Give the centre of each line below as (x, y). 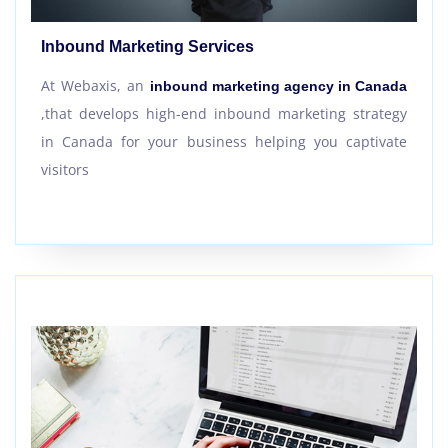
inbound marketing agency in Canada (278, 86)
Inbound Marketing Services (147, 47)
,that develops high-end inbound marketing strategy (224, 114)
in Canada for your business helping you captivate (224, 142)
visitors (65, 170)
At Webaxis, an (95, 86)
